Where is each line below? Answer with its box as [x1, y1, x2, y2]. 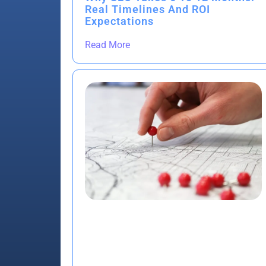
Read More [85, 39, 130, 51]
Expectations [85, 15, 154, 28]
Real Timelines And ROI [85, 3, 210, 16]
